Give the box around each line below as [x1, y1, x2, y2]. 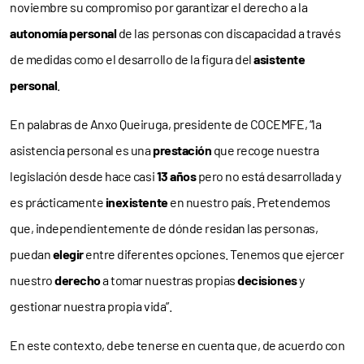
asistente [253, 51, 305, 67]
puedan [10, 246, 53, 262]
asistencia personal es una [10, 142, 154, 158]
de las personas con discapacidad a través [116, 25, 341, 41]
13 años [156, 168, 197, 184]
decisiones [237, 272, 297, 288]
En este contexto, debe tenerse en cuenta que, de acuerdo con [10, 337, 345, 353]
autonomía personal [10, 25, 117, 41]
